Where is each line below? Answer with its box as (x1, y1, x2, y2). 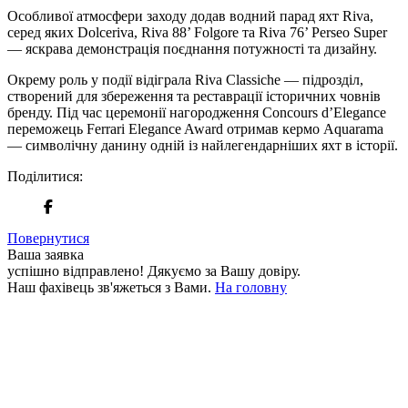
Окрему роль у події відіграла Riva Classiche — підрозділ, (7, 71, 363, 87)
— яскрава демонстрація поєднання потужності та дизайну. (7, 40, 377, 56)
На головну (215, 279, 287, 295)
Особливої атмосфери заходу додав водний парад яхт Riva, (7, 7, 373, 24)
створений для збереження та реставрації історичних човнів (7, 87, 381, 104)
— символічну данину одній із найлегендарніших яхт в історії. (7, 137, 398, 153)
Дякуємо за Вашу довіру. (148, 262, 301, 279)
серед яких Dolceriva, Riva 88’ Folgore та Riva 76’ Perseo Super (7, 24, 387, 40)
